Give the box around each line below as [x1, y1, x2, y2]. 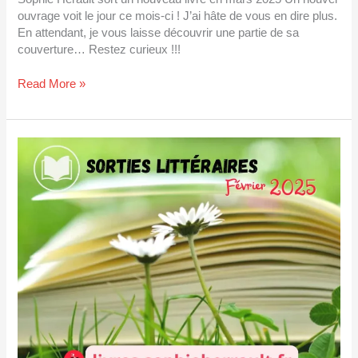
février [17, 172, 50, 185]
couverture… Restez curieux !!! [18, 43, 181, 56]
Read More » [18, 77, 86, 90]
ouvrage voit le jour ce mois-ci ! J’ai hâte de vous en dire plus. [18, 10, 338, 22]
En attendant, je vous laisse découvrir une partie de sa [18, 26, 300, 39]
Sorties [17, 138, 54, 152]
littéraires [17, 155, 65, 169]
